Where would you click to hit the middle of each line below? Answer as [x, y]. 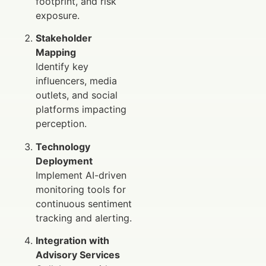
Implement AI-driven [81, 175]
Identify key [62, 67]
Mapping [56, 53]
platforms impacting [81, 110]
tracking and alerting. [84, 218]
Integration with [72, 241]
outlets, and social [77, 95]
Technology [63, 146]
